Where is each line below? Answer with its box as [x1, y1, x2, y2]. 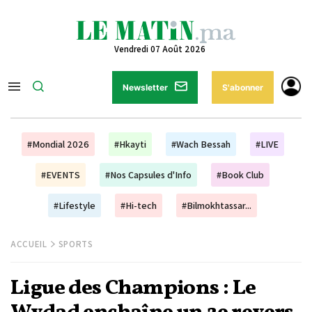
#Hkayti [114, 138, 146, 150]
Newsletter [123, 82, 168, 93]
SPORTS [58, 238, 93, 250]
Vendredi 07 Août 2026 [114, 43, 205, 55]
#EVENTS [41, 169, 80, 181]
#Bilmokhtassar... [182, 199, 251, 212]
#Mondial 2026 [26, 138, 89, 150]
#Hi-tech [120, 199, 157, 212]
